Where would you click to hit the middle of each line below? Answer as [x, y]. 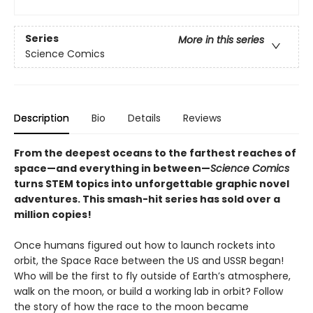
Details [144, 118]
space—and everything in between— [112, 168]
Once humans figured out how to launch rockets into [145, 245]
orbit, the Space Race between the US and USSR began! [149, 261]
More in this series [221, 40]
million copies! [53, 214]
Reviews [202, 118]
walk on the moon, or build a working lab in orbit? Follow [148, 291]
